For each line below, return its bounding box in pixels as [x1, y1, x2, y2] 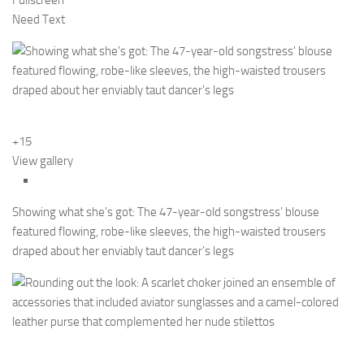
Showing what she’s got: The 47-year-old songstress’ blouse [12, 205, 319, 220]
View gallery [12, 154, 73, 169]
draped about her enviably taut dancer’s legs [12, 244, 234, 259]
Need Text [12, 12, 65, 28]
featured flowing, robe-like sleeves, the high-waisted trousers [12, 224, 326, 240]
